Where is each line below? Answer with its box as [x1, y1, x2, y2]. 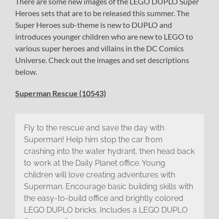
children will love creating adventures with [23, 170, 175, 180]
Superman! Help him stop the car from [23, 135, 163, 145]
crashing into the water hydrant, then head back [23, 147, 195, 156]
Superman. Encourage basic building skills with [23, 182, 193, 192]
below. [15, 66, 38, 76]
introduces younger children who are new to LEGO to [15, 31, 194, 41]
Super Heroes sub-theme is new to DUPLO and [15, 20, 173, 29]
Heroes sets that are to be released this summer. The [15, 8, 190, 18]
